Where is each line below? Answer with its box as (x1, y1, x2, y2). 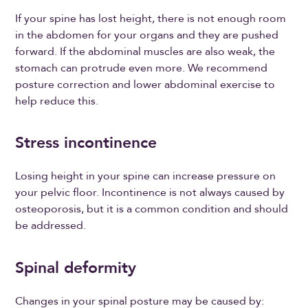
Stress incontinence (15, 132, 157, 154)
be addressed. (15, 218, 89, 234)
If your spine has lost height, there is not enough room (15, 10, 287, 26)
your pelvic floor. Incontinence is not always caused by (15, 185, 285, 201)
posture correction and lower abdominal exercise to (15, 76, 276, 92)
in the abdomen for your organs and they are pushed (15, 27, 279, 43)
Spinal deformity (15, 256, 137, 278)
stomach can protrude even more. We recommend (15, 60, 268, 76)
